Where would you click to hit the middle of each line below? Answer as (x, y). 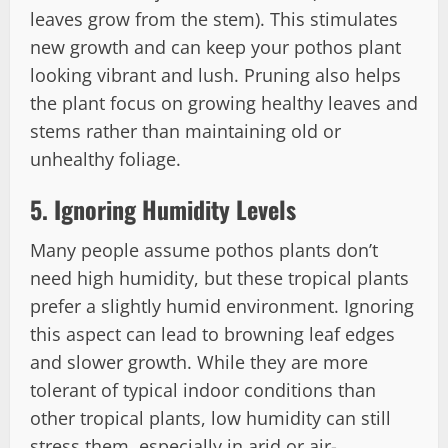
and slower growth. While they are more (199, 361)
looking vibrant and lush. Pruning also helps (215, 74)
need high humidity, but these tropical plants (219, 277)
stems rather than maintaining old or (185, 130)
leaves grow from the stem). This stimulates (214, 18)
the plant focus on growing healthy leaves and (224, 102)
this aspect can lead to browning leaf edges (212, 333)
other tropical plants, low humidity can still (210, 417)
